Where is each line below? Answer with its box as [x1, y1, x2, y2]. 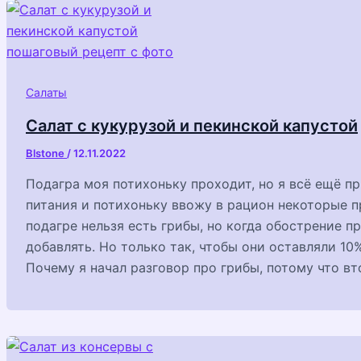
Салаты [26, 85, 67, 99]
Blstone [26, 147, 67, 160]
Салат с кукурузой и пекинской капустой [26, 116, 358, 136]
